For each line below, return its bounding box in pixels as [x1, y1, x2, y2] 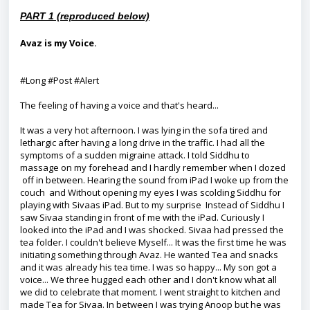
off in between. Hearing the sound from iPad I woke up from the [20, 174, 289, 186]
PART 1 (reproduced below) [20, 10, 149, 21]
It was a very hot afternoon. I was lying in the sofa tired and [20, 124, 268, 136]
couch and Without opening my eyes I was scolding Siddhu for [20, 186, 281, 199]
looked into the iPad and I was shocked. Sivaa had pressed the [20, 224, 284, 236]
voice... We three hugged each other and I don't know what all [20, 273, 277, 286]
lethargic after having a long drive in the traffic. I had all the [20, 136, 265, 149]
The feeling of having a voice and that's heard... [20, 99, 221, 111]
